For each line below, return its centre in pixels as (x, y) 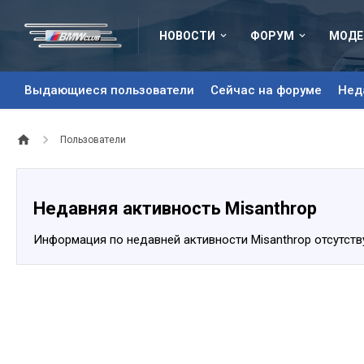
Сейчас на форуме (266, 90)
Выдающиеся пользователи (109, 90)
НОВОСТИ (187, 36)
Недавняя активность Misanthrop (175, 208)
